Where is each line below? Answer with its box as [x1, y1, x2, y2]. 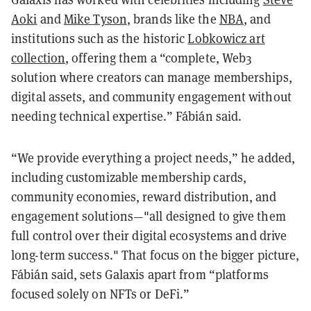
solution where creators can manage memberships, [11, 69, 292, 85]
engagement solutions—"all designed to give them [11, 208, 286, 224]
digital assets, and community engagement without [11, 88, 292, 105]
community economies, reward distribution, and [11, 188, 277, 205]
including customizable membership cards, [11, 169, 247, 185]
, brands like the [126, 10, 219, 27]
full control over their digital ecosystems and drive [11, 227, 287, 244]
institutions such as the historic [11, 30, 188, 47]
